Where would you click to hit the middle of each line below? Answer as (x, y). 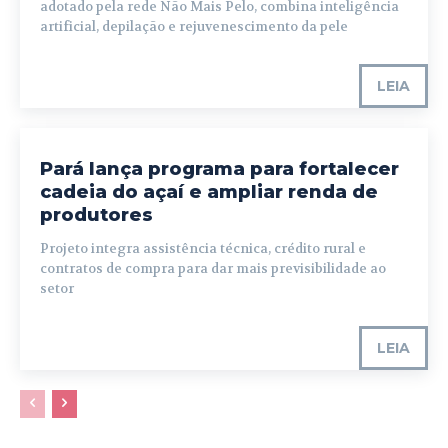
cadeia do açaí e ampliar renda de (209, 192)
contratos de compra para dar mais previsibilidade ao (213, 269)
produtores (96, 215)
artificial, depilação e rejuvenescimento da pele (194, 27)
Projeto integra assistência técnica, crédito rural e (203, 249)
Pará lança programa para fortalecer (219, 169)
